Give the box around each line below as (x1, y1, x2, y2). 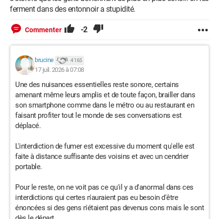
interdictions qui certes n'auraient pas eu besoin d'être (15, 193, 178, 202)
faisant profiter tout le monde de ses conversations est (15, 111, 182, 120)
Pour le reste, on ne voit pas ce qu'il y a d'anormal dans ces (15, 183, 194, 192)
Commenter (25, 26, 62, 34)
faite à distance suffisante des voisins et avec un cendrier (15, 152, 189, 161)
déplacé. (15, 121, 41, 130)
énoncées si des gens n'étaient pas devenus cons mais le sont (15, 203, 204, 212)
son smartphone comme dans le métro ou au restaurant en (15, 101, 194, 109)
